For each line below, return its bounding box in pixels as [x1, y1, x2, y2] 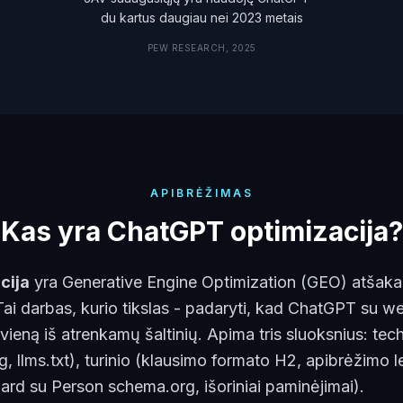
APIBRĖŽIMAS [149, 186, 254, 200]
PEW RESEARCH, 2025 [147, 42, 256, 53]
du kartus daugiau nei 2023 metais [100, 10, 303, 25]
